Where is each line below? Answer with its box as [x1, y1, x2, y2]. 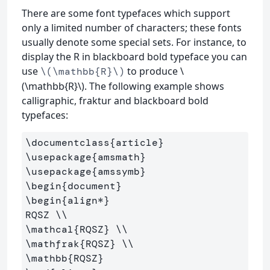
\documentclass [25, 136, 110, 149]
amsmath [98, 150, 140, 163]
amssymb [98, 165, 140, 178]
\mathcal [25, 222, 74, 236]
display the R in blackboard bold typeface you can [22, 49, 247, 63]
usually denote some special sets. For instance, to [22, 35, 246, 49]
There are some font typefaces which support [22, 6, 230, 20]
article [116, 136, 158, 149]
